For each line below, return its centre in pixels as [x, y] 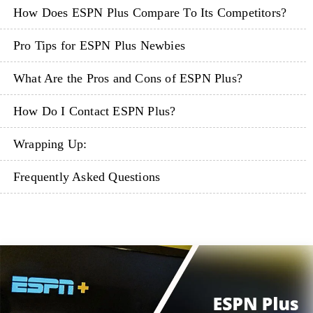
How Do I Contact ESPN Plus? [95, 111]
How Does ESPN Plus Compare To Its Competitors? [150, 13]
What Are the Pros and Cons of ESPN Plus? [128, 78]
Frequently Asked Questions [87, 177]
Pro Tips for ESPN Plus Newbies [99, 45]
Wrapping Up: [50, 144]
